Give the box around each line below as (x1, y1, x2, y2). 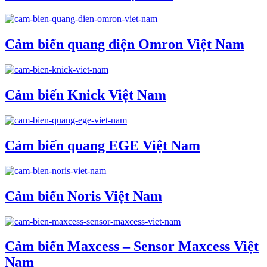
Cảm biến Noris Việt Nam (5, 188, 162, 204)
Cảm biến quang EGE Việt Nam (5, 137, 200, 153)
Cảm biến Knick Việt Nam (5, 87, 166, 103)
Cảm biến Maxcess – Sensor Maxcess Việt (5, 238, 259, 254)
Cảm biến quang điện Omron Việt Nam (5, 36, 244, 52)
